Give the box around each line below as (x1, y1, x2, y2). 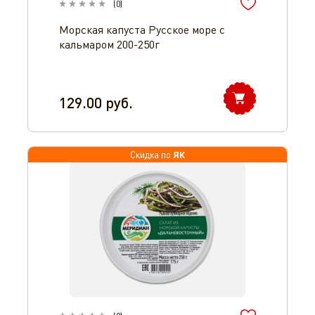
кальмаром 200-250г (59, 37, 160, 51)
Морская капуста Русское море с (59, 22, 225, 37)
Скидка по (130, 149, 173, 160)
